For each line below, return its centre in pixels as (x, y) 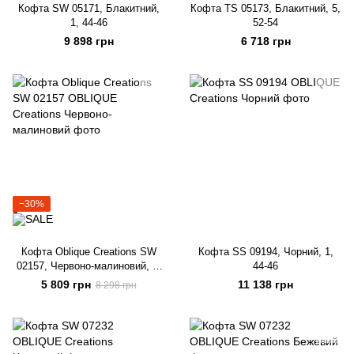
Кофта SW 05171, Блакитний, (88, 8)
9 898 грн (88, 41)
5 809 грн (66, 284)
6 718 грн (265, 41)
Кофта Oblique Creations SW (88, 252)
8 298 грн (116, 285)
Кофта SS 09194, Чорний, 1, (265, 252)
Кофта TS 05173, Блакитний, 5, (265, 8)
